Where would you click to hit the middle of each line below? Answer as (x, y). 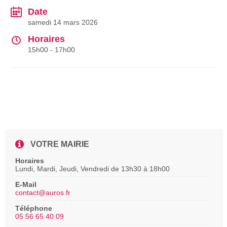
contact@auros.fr (43, 192)
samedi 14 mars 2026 (63, 22)
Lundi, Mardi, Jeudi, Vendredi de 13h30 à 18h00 (92, 168)
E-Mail (26, 184)
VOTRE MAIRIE (60, 144)
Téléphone (34, 208)
